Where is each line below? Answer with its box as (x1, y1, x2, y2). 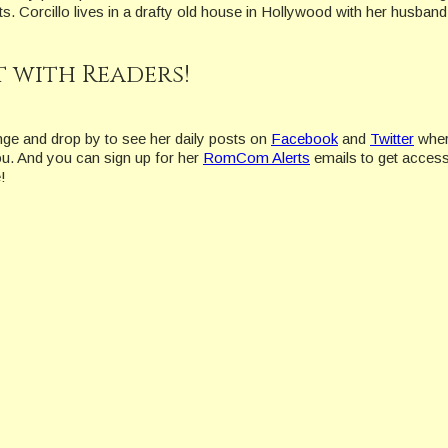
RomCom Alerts (203, 149, 310, 167)
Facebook (271, 130, 338, 148)
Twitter (370, 130, 414, 148)
